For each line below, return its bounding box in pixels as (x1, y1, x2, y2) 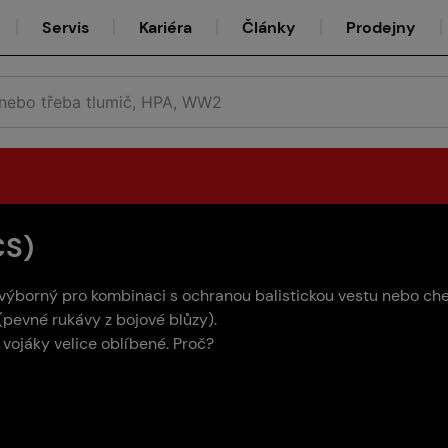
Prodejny (346, 17, 416, 38)
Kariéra (139, 17, 192, 38)
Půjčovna (183, 245, 246, 263)
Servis (42, 17, 89, 38)
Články (242, 17, 296, 38)
